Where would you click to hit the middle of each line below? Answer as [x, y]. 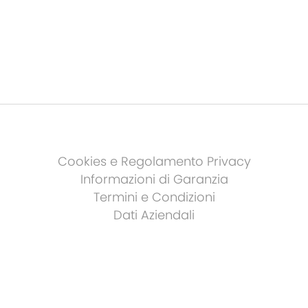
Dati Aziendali [154, 215]
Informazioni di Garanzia [154, 179]
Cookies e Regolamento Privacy [154, 161]
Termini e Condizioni [154, 197]
